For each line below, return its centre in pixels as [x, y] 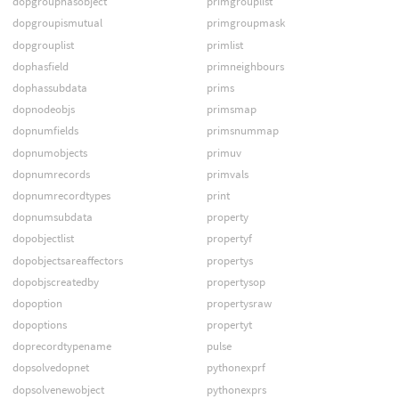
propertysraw [239, 303]
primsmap [231, 110]
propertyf [229, 239]
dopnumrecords [51, 174]
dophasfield [40, 66]
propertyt [229, 325]
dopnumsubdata [52, 217]
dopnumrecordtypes [61, 195]
